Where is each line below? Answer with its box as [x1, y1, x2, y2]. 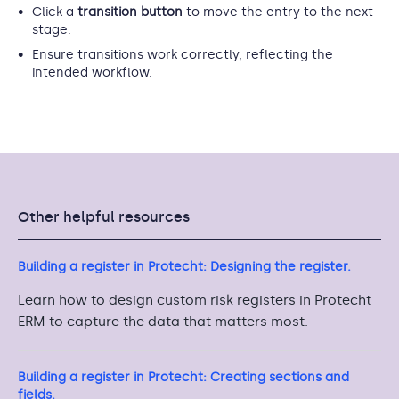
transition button [77, 4, 183, 20]
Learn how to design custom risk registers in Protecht [18, 291, 371, 308]
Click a [32, 4, 77, 20]
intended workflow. [32, 64, 152, 80]
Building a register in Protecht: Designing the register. [18, 258, 351, 274]
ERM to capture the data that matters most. [18, 313, 308, 330]
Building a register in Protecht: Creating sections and [18, 369, 349, 385]
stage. [32, 21, 71, 37]
